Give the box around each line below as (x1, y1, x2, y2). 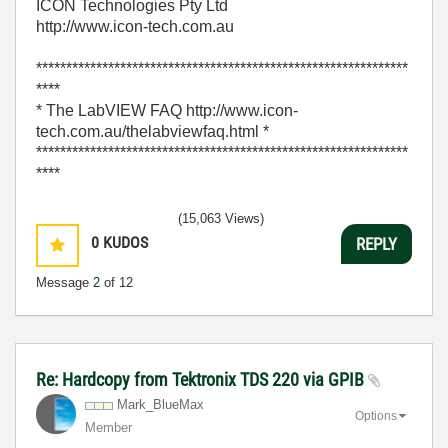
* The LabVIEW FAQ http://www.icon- (36, 102, 298, 119)
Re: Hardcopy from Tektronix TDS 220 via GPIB (36, 369, 368, 390)
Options (355, 408, 397, 423)
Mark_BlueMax (117, 397, 204, 412)
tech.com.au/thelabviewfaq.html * (36, 123, 269, 140)
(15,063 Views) (178, 211, 264, 226)
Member (85, 420, 132, 435)
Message (36, 275, 93, 290)
